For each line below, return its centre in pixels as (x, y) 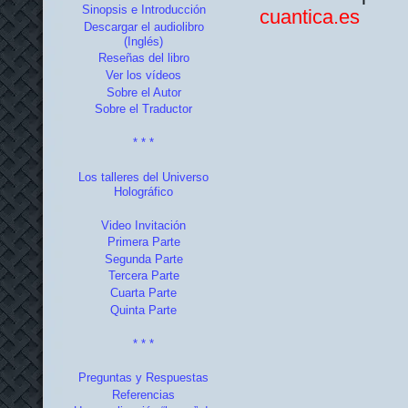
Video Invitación (143, 225)
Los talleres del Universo (143, 177)
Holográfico (143, 191)
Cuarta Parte (143, 293)
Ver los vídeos (143, 75)
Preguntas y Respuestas (143, 378)
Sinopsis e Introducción (143, 10)
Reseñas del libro (143, 58)
